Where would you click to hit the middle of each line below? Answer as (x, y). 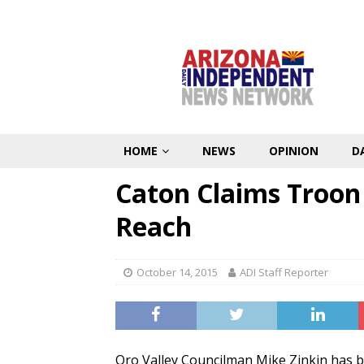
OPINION (294, 151)
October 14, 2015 (177, 272)
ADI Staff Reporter (284, 272)
